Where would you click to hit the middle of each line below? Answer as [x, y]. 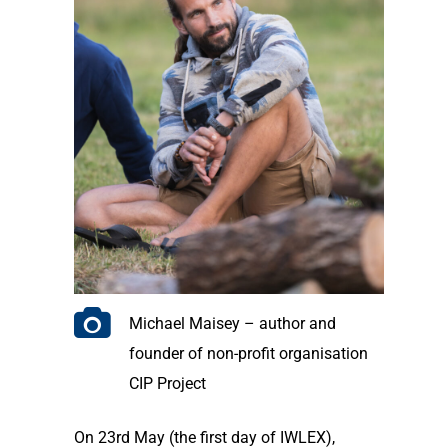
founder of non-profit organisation [248, 354]
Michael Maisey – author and [232, 324]
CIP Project [167, 384]
